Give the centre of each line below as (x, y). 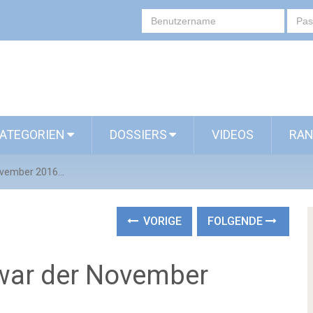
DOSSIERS (138, 134)
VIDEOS (233, 134)
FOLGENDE (237, 221)
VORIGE (161, 221)
